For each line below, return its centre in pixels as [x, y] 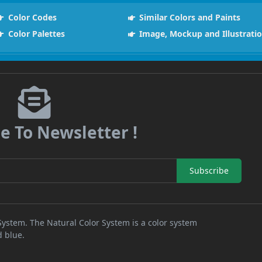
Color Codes [31, 17]
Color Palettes [35, 33]
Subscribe [209, 171]
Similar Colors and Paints [189, 17]
